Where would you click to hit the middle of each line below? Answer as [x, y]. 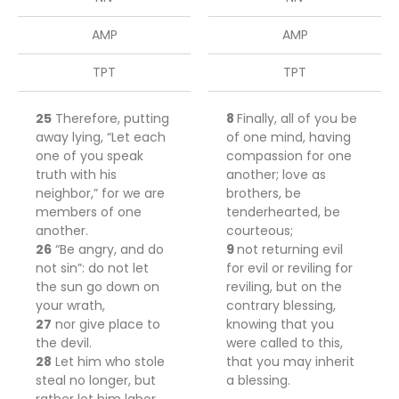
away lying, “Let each [101, 137]
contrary [255, 305]
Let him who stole [108, 362]
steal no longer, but [96, 380]
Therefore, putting [110, 118]
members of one [89, 212]
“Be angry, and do [108, 249]
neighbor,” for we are [100, 193]
